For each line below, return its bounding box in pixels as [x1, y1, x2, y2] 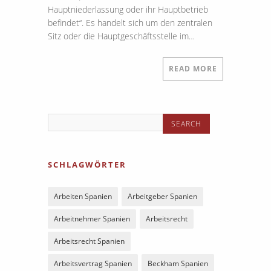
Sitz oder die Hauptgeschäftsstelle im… [48, 30, 195, 42]
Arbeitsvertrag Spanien [54, 258, 132, 269]
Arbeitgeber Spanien [128, 191, 197, 201]
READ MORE [169, 64, 217, 74]
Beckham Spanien [148, 258, 208, 269]
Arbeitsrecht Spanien [54, 236, 125, 246]
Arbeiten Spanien [54, 191, 112, 201]
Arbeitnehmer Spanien [54, 214, 130, 224]
